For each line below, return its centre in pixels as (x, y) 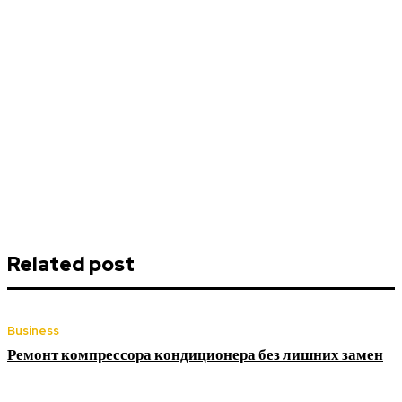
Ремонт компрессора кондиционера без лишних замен (195, 355)
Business (33, 331)
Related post (71, 265)
